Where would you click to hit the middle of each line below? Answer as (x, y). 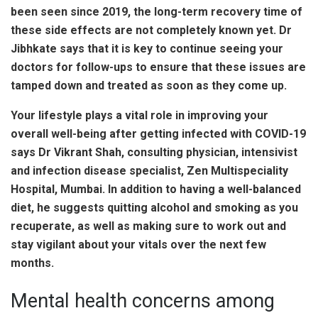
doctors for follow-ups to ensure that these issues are (158, 67)
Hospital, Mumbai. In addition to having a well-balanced (156, 189)
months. (34, 263)
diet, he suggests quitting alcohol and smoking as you (154, 207)
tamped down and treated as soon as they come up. (150, 85)
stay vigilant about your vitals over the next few (138, 244)
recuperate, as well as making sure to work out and (148, 226)
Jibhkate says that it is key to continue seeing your (147, 48)
